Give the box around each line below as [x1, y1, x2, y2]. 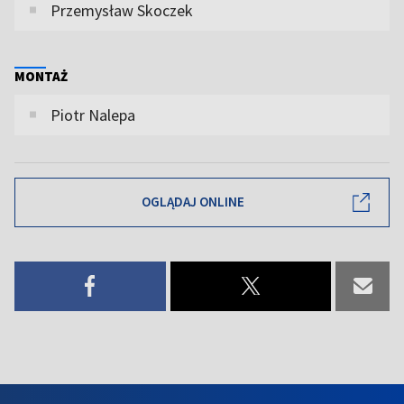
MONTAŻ [14, 67, 68, 85]
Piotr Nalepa [50, 104, 135, 125]
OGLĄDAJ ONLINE [142, 193, 244, 211]
